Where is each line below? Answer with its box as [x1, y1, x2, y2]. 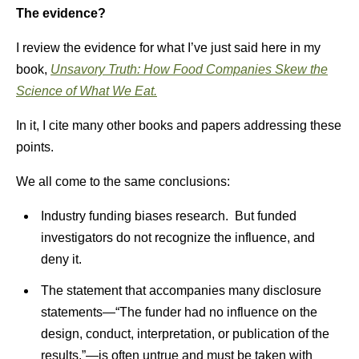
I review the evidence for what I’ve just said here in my [16, 41, 321, 54]
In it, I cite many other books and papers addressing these [16, 119, 341, 132]
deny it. [40, 252, 82, 266]
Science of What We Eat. [16, 84, 157, 98]
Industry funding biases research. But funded [40, 209, 296, 223]
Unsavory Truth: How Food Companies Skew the [50, 63, 328, 76]
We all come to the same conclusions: [16, 175, 230, 188]
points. [16, 140, 54, 154]
